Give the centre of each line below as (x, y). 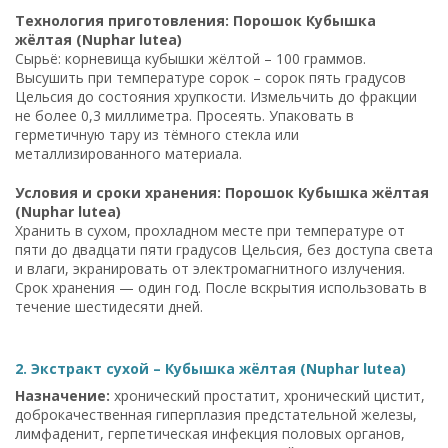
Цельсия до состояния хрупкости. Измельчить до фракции (216, 96)
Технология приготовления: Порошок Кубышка (195, 20)
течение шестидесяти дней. (109, 306)
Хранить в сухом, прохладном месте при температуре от (210, 230)
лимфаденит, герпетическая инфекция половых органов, (210, 433)
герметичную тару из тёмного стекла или (157, 134)
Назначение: (62, 395)
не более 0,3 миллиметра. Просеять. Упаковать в (184, 115)
